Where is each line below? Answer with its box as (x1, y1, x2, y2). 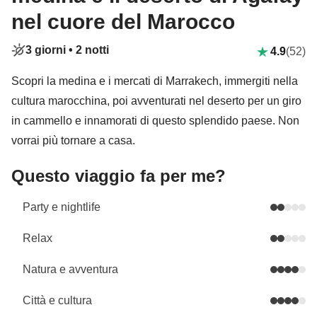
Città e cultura (23, 294, 92, 306)
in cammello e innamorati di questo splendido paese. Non (11, 115, 299, 127)
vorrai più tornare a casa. (11, 134, 135, 146)
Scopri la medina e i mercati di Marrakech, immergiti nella (11, 75, 298, 87)
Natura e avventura (23, 263, 118, 275)
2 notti (76, 44, 109, 56)
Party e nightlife (23, 201, 100, 213)
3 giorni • (25, 44, 76, 56)
